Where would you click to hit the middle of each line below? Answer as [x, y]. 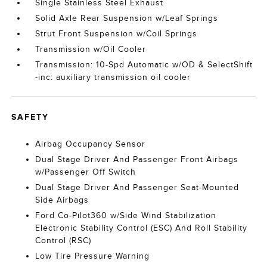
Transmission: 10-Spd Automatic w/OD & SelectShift [144, 65]
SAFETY [30, 117]
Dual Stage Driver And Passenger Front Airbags [137, 159]
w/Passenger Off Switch [86, 172]
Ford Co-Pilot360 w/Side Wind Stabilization [126, 215]
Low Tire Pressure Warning [93, 256]
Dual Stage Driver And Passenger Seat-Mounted [137, 187]
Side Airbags [62, 200]
